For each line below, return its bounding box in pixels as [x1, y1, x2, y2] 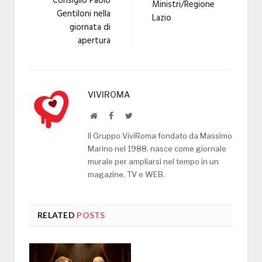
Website [96, 111, 123, 120]
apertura [78, 34, 111, 49]
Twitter [132, 111, 156, 120]
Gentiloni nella [57, 7, 111, 22]
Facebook [113, 111, 144, 120]
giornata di [70, 20, 111, 35]
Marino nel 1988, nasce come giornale [88, 144, 226, 154]
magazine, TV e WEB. [88, 170, 165, 180]
